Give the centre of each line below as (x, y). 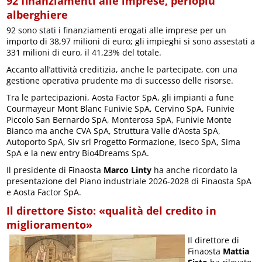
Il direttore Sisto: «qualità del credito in (112, 211)
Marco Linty (128, 170)
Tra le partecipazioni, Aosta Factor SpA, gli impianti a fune (120, 98)
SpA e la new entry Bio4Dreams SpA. (78, 153)
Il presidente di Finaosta (55, 170)
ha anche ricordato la (195, 170)
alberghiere (37, 15)
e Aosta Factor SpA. (44, 192)
